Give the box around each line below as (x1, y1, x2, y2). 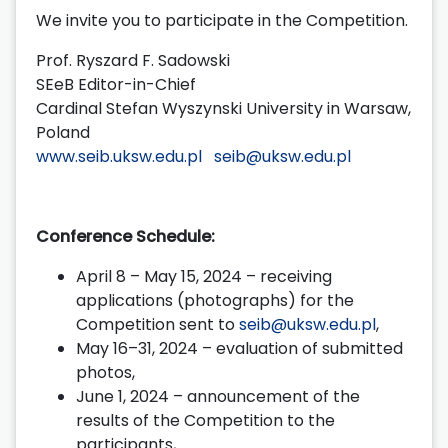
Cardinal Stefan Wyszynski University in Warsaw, (36, 96, 411, 120)
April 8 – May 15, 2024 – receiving (76, 264, 332, 288)
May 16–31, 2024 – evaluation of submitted (76, 336, 403, 360)
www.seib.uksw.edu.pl (36, 144, 202, 168)
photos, (76, 360, 135, 384)
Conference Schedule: (36, 224, 215, 248)
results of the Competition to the (76, 408, 335, 432)
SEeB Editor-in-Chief (36, 72, 196, 96)
